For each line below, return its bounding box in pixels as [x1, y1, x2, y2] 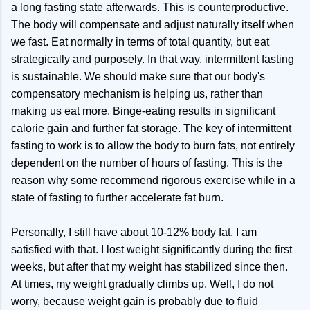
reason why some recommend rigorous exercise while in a [11, 174, 295, 187]
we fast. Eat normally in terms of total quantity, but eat [11, 36, 269, 48]
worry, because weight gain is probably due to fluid [11, 295, 258, 308]
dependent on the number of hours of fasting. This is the [11, 157, 282, 170]
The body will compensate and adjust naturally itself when [11, 19, 294, 31]
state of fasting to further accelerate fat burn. [11, 192, 224, 204]
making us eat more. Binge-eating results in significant [11, 105, 275, 118]
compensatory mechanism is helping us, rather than [11, 88, 263, 100]
